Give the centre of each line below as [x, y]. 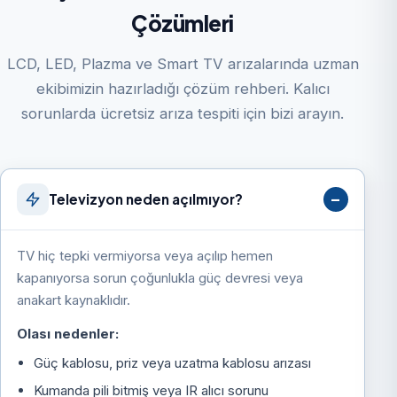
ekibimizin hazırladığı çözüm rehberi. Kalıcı [183, 88]
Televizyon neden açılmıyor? [146, 199]
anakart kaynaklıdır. [74, 300]
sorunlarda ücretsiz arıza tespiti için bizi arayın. [183, 113]
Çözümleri [183, 23]
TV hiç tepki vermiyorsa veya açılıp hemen [145, 255]
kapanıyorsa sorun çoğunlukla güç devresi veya [160, 277]
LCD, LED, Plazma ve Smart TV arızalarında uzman [183, 63]
